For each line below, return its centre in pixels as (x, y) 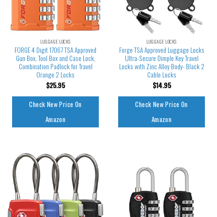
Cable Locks (162, 74)
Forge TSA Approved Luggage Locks (162, 50)
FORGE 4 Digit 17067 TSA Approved (55, 50)
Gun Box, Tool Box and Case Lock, (55, 58)
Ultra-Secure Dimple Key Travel (162, 58)
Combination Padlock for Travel (55, 66)
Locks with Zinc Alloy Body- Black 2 (162, 66)
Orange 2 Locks (55, 74)
